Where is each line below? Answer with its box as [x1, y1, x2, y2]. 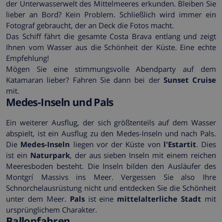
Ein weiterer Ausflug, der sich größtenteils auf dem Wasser [6, 117, 216, 127]
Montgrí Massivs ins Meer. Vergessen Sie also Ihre [6, 171, 216, 182]
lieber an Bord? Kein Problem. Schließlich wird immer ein [6, 9, 216, 19]
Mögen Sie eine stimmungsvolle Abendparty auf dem [6, 63, 216, 74]
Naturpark [30, 150, 70, 160]
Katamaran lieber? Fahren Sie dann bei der [6, 74, 164, 85]
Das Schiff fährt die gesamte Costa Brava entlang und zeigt [6, 31, 216, 41]
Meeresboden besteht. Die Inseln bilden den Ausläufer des [6, 161, 216, 171]
